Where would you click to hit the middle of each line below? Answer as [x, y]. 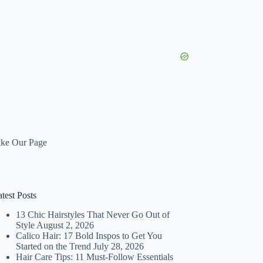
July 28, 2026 [119, 247]
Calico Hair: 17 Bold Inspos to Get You [89, 236]
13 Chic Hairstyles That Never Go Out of [93, 215]
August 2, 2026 [65, 225]
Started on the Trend [54, 247]
